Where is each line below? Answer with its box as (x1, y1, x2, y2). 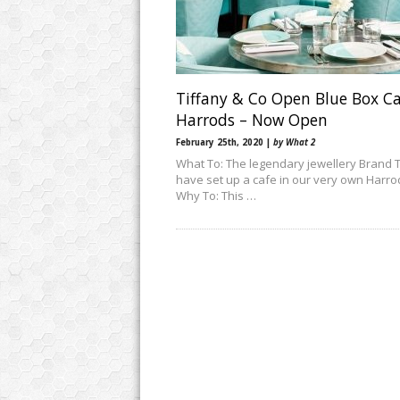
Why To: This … (176, 187, 256, 204)
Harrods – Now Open (176, 109, 328, 130)
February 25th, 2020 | (176, 137, 273, 148)
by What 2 (273, 137, 315, 148)
